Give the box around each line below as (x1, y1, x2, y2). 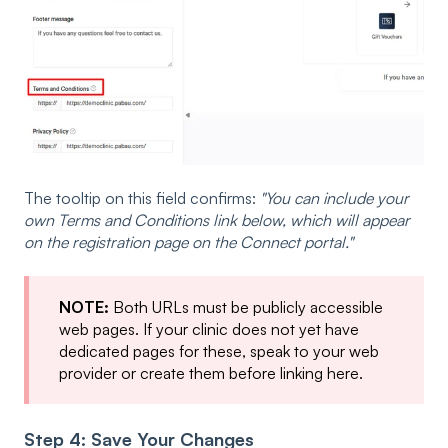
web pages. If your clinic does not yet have (59, 318, 359, 339)
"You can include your (260, 188, 409, 209)
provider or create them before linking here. (59, 362, 363, 383)
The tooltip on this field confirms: (24, 188, 260, 209)
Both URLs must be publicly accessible (109, 296, 383, 317)
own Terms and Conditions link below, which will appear (24, 210, 410, 231)
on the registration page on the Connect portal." (24, 232, 353, 253)
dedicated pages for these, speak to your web (59, 340, 379, 361)
